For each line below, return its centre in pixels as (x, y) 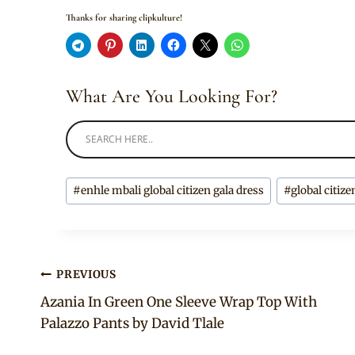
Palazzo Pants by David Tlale (132, 323)
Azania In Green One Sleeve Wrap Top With (179, 302)
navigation (86, 313)
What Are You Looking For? (172, 96)
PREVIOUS (86, 275)
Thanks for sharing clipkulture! (124, 17)
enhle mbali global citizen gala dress (173, 191)
